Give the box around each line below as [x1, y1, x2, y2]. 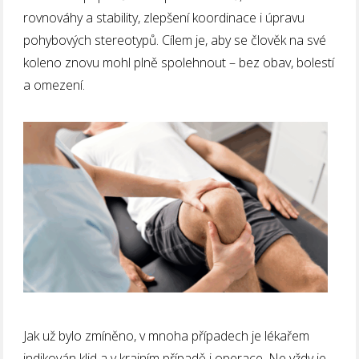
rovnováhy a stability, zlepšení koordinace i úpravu [23, 8, 305, 26]
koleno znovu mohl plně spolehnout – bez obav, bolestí [23, 53, 335, 71]
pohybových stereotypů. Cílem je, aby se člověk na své [23, 30, 327, 49]
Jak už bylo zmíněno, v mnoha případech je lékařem [23, 326, 310, 345]
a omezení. [23, 75, 86, 94]
